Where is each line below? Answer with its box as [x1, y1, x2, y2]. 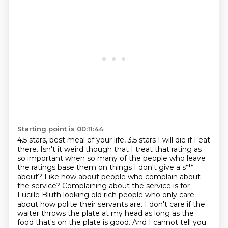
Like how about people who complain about [44, 172, 201, 181]
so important [17, 154, 65, 163]
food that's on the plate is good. [17, 218, 132, 227]
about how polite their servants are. [17, 199, 145, 209]
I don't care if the [144, 199, 205, 209]
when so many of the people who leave [65, 154, 206, 163]
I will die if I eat [157, 135, 210, 145]
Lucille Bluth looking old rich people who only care [17, 190, 194, 199]
